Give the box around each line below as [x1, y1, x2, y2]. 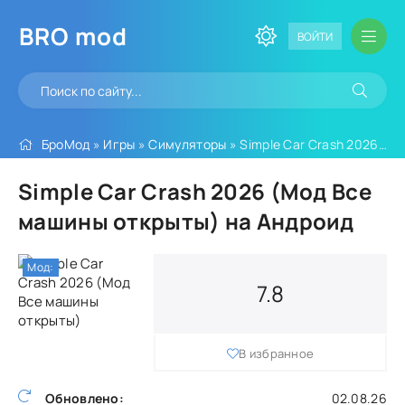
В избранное [239, 345, 315, 362]
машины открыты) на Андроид [18, 206, 354, 236]
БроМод [41, 136, 90, 153]
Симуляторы [148, 136, 227, 153]
